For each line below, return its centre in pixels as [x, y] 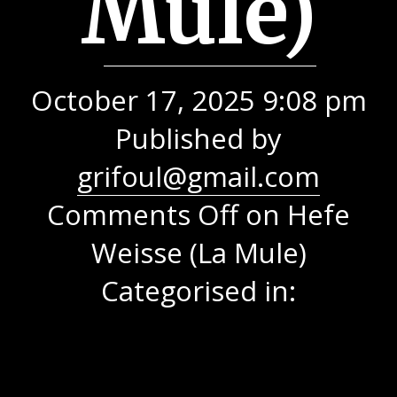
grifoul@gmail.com [198, 176]
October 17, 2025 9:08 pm [198, 100]
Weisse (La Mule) [198, 253]
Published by [198, 138]
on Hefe [294, 214]
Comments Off [143, 214]
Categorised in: [198, 291]
